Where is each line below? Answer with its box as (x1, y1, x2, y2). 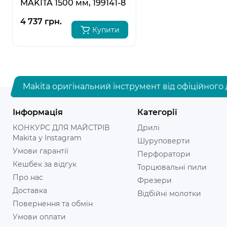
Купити (92, 25, 120, 34)
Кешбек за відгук (13, 160, 77, 169)
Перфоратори (137, 149, 191, 159)
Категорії (137, 107, 178, 117)
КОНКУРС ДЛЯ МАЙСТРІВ (13, 123, 109, 132)
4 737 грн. (20, 17, 62, 26)
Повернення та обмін (13, 199, 93, 208)
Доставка (13, 186, 47, 195)
